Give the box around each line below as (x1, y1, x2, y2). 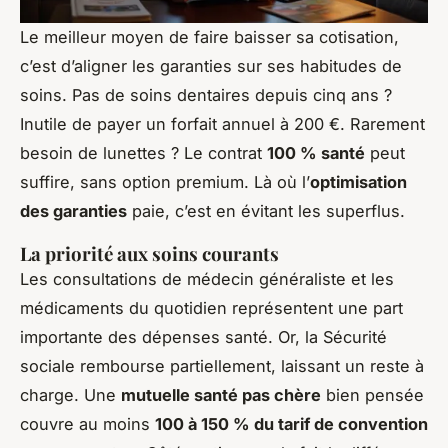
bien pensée (321, 384, 424, 405)
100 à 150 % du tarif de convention (155, 413, 428, 434)
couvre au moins (20, 413, 155, 434)
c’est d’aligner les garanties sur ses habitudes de (20, 55, 402, 76)
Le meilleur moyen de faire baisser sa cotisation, (20, 26, 399, 47)
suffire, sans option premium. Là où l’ (20, 171, 310, 192)
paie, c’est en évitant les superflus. (127, 200, 405, 221)
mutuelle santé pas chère (121, 384, 321, 405)
